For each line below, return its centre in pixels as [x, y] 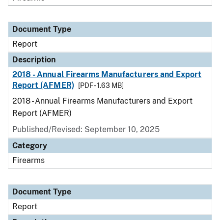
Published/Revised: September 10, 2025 [86, 129]
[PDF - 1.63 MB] [101, 85]
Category [30, 146]
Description [34, 60]
